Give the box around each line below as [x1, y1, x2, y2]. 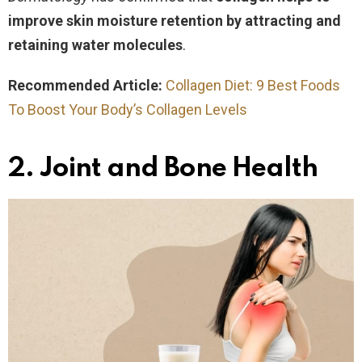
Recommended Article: [8, 76, 166, 94]
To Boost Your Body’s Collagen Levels [8, 100, 247, 118]
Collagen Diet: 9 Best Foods [166, 76, 340, 94]
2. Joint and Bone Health [8, 154, 318, 183]
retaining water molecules [8, 36, 183, 53]
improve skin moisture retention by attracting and [8, 11, 341, 29]
